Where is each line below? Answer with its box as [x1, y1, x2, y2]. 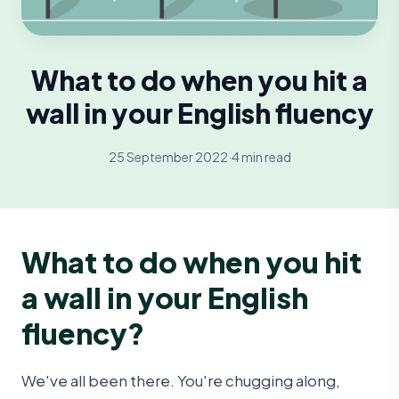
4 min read [231, 148, 291, 165]
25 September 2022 [108, 148, 228, 165]
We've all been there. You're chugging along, [21, 370, 340, 391]
